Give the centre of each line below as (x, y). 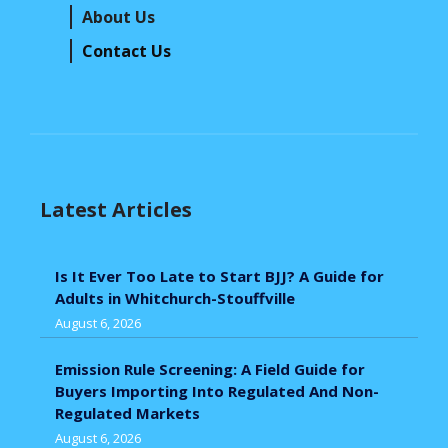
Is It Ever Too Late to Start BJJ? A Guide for (219, 275)
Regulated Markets (127, 412)
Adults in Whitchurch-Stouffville (175, 297)
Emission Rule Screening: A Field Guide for (210, 368)
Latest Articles (116, 209)
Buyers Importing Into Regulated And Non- (217, 390)
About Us (118, 16)
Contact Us (126, 50)
